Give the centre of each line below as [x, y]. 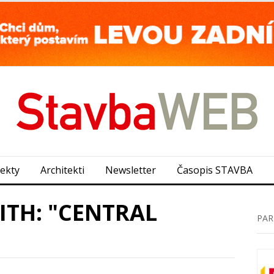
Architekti [62, 170]
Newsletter [131, 170]
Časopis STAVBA [215, 170]
